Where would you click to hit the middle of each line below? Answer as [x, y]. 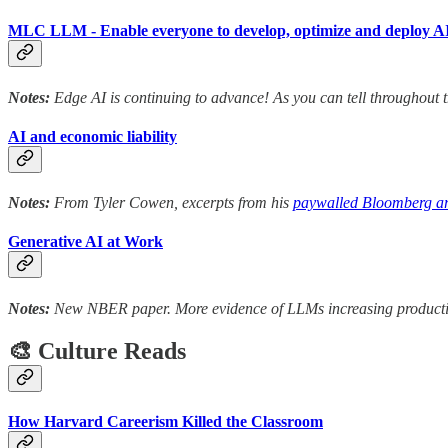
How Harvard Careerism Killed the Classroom [165, 421]
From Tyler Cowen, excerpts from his [171, 203]
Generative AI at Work [85, 242]
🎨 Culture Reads [97, 350]
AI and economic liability [92, 136]
